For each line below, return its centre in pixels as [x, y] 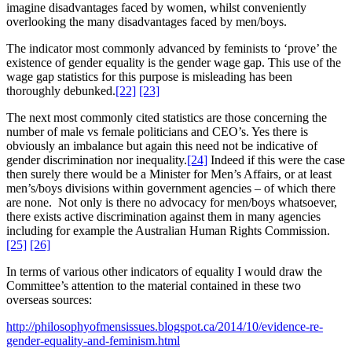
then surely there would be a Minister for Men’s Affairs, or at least [169, 174]
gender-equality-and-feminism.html [93, 341]
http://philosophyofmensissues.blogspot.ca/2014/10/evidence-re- [165, 327]
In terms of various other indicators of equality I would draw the [164, 272]
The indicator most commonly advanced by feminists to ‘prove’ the [172, 49]
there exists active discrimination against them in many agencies [163, 217]
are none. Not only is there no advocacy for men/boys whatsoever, [172, 203]
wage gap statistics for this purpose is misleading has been [149, 77]
